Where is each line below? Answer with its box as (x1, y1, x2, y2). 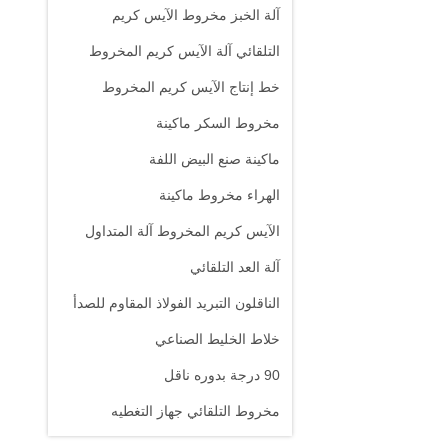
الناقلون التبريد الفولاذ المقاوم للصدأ (73, 295, 280, 311)
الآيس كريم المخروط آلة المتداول (85, 223, 280, 239)
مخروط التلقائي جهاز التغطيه (111, 403, 280, 419)
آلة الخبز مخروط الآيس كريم (112, 7, 280, 23)
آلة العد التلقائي (190, 259, 280, 275)
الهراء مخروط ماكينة (159, 187, 280, 203)
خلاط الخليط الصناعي (155, 331, 280, 347)
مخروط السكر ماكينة (156, 115, 280, 131)
